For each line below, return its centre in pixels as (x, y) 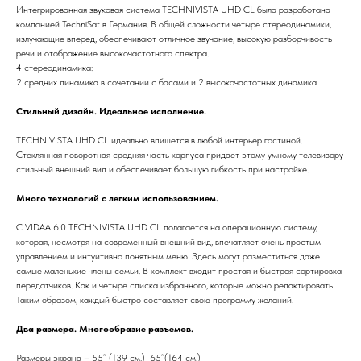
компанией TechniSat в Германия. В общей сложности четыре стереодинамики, (174, 24)
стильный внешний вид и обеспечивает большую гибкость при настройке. (162, 169)
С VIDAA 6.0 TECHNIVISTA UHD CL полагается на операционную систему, (167, 227)
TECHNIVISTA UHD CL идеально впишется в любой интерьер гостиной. (159, 140)
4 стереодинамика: (54, 67)
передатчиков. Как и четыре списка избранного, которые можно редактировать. (175, 285)
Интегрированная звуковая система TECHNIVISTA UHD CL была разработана (173, 9)
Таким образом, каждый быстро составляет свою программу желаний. (155, 299)
